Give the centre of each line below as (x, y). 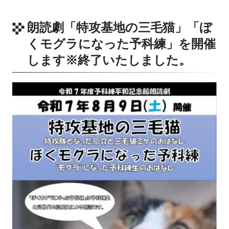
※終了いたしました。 (129, 60)
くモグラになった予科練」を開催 (122, 43)
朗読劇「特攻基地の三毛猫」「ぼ (120, 27)
